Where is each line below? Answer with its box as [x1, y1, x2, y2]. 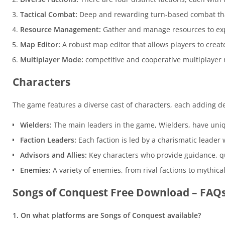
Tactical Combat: [20, 10, 77, 19]
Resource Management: [20, 25, 101, 34]
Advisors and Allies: [20, 150, 87, 160]
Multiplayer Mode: [20, 55, 83, 64]
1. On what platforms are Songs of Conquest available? [13, 210, 201, 220]
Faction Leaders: [20, 135, 76, 145]
